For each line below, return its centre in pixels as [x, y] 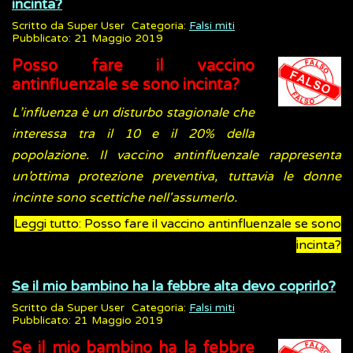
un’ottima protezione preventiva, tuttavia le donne [176, 177]
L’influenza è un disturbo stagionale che [133, 113]
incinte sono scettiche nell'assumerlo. [124, 198]
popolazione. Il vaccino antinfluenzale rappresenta [176, 156]
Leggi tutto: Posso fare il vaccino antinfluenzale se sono [178, 224]
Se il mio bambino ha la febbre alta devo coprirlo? [174, 286]
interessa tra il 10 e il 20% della [133, 134]
